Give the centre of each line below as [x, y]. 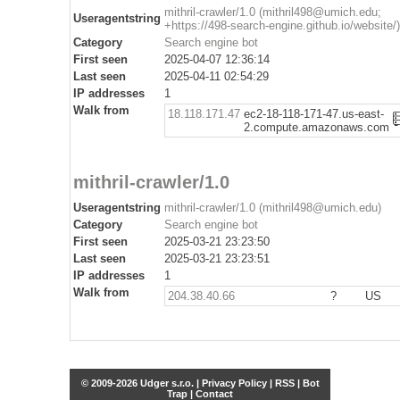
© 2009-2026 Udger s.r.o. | [141, 383]
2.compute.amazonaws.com [317, 127]
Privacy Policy [234, 383]
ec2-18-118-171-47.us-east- [314, 114]
